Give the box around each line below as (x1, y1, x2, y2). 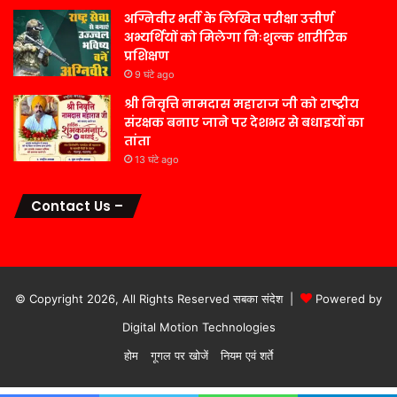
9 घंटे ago (135, 67, 175, 81)
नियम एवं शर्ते (221, 347, 273, 362)
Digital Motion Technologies (121, 319, 276, 334)
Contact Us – (31, 196, 123, 215)
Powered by (315, 291, 382, 306)
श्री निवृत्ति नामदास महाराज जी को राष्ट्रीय (124, 94, 359, 113)
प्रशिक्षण (124, 46, 169, 65)
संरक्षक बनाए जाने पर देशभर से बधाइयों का (124, 113, 364, 131)
